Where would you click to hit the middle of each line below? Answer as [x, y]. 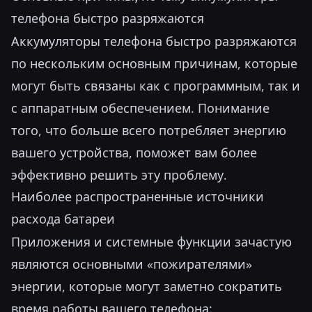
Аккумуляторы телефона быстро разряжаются [154, 41]
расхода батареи [63, 219]
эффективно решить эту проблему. [119, 175]
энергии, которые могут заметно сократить [147, 286]
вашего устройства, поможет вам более [134, 153]
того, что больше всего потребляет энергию [149, 130]
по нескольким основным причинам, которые [154, 63]
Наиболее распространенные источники [138, 197]
